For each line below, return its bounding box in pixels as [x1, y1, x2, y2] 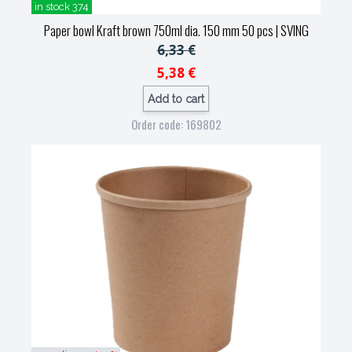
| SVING [273, 20, 309, 40]
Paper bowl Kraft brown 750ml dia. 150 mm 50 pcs [43, 20, 273, 40]
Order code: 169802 [130, 115, 222, 133]
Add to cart [148, 92, 204, 105]
